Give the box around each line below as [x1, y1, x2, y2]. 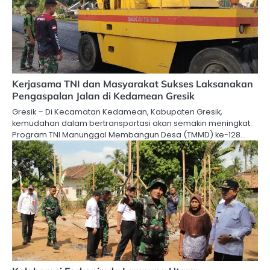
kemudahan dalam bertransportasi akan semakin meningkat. [12, 117, 252, 129]
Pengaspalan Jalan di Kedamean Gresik [12, 89, 195, 102]
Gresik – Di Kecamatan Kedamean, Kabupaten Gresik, [12, 105, 222, 118]
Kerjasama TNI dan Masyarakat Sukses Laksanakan [12, 77, 253, 90]
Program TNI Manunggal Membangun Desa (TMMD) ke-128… [12, 128, 246, 140]
